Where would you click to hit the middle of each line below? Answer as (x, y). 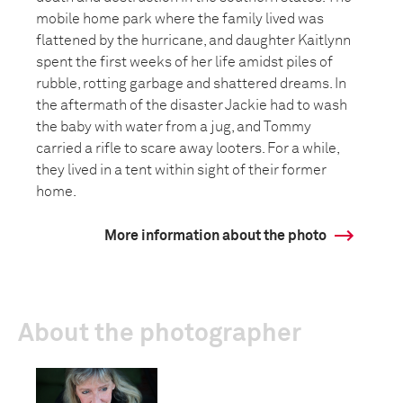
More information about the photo (215, 236)
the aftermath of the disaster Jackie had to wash (192, 105)
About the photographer (160, 334)
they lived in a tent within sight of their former (181, 170)
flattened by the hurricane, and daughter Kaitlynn (193, 40)
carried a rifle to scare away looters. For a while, (188, 148)
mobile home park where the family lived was (180, 19)
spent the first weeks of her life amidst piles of (184, 62)
